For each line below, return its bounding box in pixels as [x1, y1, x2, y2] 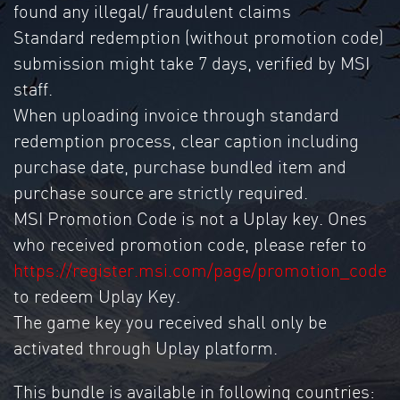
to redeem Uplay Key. [13, 283, 180, 307]
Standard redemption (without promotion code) [13, 24, 384, 48]
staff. [13, 76, 53, 100]
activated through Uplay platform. [13, 335, 278, 359]
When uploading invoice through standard [13, 102, 339, 126]
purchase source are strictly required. [13, 179, 308, 204]
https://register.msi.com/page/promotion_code [13, 257, 387, 281]
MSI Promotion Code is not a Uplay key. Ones [13, 205, 367, 229]
